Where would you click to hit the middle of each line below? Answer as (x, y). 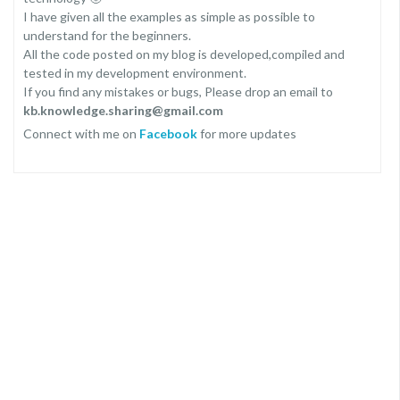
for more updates (247, 133)
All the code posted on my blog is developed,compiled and (184, 54)
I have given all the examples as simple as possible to (169, 17)
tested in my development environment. (135, 73)
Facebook (168, 133)
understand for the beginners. (107, 35)
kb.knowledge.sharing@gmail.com (123, 110)
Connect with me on (81, 133)
